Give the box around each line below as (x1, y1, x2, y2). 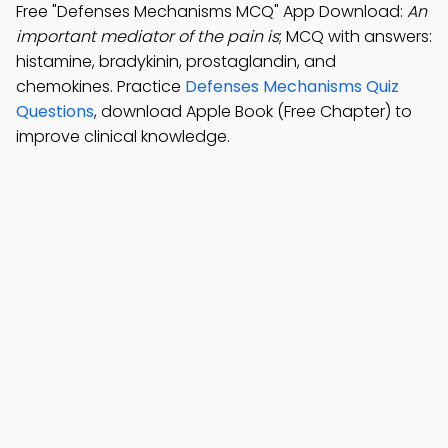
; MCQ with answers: (279, 25, 432, 48)
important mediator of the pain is (16, 25, 279, 48)
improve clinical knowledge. (16, 125, 230, 148)
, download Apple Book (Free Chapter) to (94, 100, 412, 123)
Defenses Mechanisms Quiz (185, 75, 399, 98)
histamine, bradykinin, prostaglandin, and (16, 50, 336, 73)
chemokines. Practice (16, 75, 185, 98)
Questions (16, 100, 94, 123)
